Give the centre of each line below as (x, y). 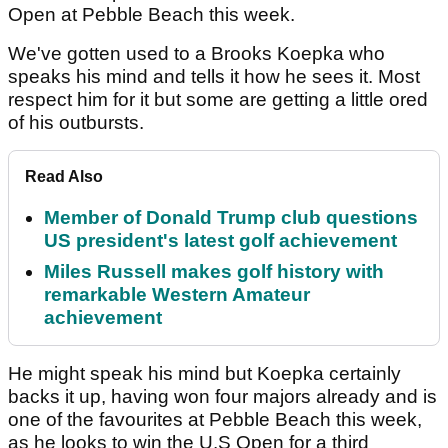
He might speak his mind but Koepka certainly (204, 374)
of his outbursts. (78, 123)
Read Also (64, 177)
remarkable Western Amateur (177, 295)
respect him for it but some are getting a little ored (218, 100)
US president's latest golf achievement (220, 241)
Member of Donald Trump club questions (231, 218)
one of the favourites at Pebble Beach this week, (215, 420)
